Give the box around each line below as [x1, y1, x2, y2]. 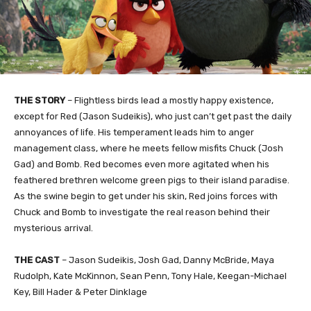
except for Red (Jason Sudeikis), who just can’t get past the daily [14, 110, 292, 121]
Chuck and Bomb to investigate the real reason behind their [14, 206, 270, 217]
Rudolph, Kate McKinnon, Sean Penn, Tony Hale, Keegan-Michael [14, 270, 287, 281]
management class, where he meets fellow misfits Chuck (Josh [14, 142, 283, 153]
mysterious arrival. [14, 222, 93, 233]
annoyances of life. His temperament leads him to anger [14, 126, 254, 137]
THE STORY [14, 94, 65, 106]
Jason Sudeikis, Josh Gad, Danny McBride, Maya [69, 254, 274, 265]
